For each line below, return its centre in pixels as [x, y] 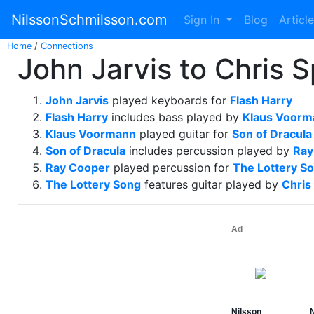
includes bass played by [175, 117]
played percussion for [171, 168]
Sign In [203, 20]
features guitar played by [211, 184]
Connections [67, 46]
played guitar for [184, 134]
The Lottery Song [93, 184]
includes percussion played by [209, 151]
